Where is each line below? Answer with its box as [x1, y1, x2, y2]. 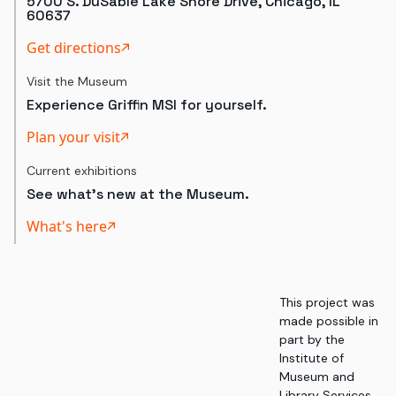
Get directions [27, 38, 121, 57]
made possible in [279, 313, 378, 329]
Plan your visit [27, 127, 120, 147]
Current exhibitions [27, 163, 137, 179]
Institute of [279, 350, 344, 366]
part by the [279, 331, 345, 347]
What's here [27, 217, 107, 236]
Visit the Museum [27, 73, 127, 89]
